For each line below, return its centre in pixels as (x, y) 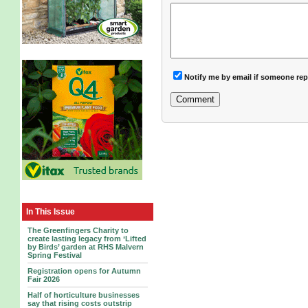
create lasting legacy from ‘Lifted (87, 239)
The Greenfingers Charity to (78, 230)
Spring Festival (54, 255)
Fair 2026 (43, 279)
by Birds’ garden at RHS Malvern (85, 247)
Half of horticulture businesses (83, 295)
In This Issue (50, 212)
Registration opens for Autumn (84, 271)
